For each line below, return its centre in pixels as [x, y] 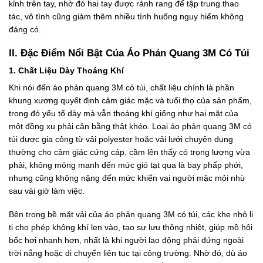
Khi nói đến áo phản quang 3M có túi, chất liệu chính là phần [122, 87]
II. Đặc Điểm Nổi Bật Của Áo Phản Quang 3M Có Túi [129, 53]
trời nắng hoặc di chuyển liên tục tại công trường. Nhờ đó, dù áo [128, 253]
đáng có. [25, 30]
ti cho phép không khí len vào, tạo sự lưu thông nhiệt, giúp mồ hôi [131, 227]
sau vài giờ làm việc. [48, 190]
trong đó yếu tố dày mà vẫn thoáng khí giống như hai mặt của [124, 113]
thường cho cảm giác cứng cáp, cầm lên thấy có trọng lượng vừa [129, 152]
